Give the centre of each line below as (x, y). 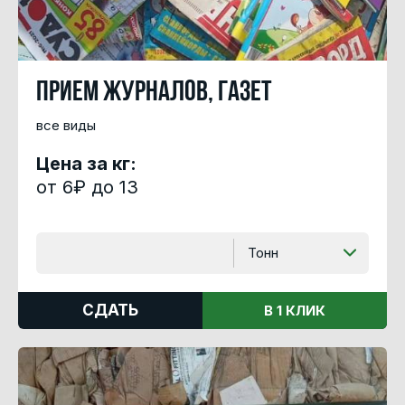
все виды (66, 125)
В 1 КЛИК (295, 310)
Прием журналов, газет (154, 93)
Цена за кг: (86, 163)
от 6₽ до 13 (87, 187)
